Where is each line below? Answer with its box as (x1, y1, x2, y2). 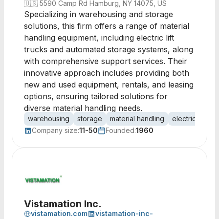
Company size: (32, 126, 79, 134)
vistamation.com (31, 209, 88, 218)
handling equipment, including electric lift (24, 33, 174, 43)
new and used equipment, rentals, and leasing (24, 80, 194, 89)
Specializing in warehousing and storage (24, 9, 173, 19)
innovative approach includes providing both (24, 68, 189, 78)
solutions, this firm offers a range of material (24, 21, 189, 31)
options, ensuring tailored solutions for (24, 91, 168, 101)
